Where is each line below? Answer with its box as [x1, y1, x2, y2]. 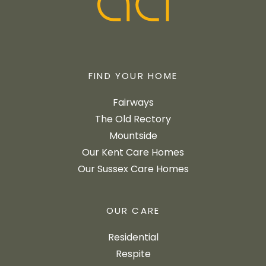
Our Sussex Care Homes [77, 162, 189, 178]
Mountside [109, 129, 157, 144]
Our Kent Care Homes [82, 145, 184, 161]
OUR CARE [106, 204, 160, 219]
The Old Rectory [95, 112, 171, 128]
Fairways [112, 96, 154, 111]
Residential [107, 230, 159, 246]
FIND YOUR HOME [88, 69, 178, 84]
